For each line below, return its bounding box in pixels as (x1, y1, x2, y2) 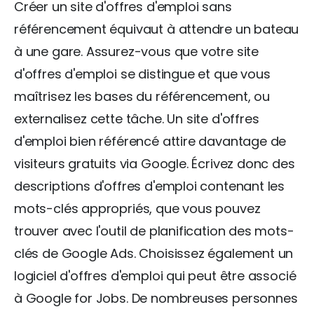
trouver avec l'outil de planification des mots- (14, 221, 294, 240)
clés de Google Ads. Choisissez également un (14, 244, 294, 262)
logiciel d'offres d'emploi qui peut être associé (14, 266, 296, 285)
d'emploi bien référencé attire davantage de (14, 132, 287, 150)
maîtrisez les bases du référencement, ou (14, 87, 270, 105)
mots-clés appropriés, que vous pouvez (14, 199, 261, 217)
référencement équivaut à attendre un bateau (14, 20, 299, 38)
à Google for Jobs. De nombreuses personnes (14, 289, 298, 307)
